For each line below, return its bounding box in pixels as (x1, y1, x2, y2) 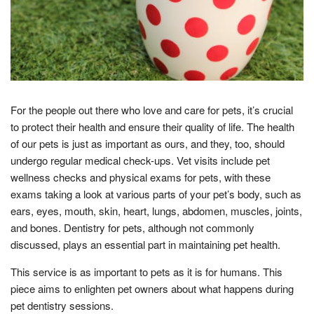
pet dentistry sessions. (11, 297, 114, 313)
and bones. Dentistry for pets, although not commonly (11, 219, 254, 235)
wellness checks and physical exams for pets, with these (11, 169, 271, 184)
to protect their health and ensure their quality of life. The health (11, 118, 294, 134)
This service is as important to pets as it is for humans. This (11, 264, 282, 279)
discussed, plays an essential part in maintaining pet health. (11, 236, 283, 252)
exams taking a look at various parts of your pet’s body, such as (11, 186, 301, 201)
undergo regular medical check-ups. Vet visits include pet (11, 152, 270, 168)
